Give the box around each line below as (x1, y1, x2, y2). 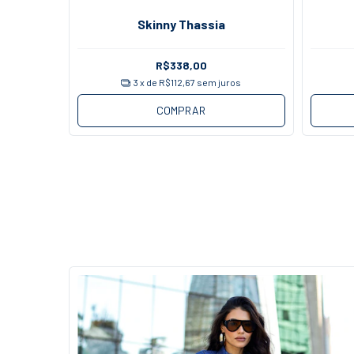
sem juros (197, 77, 242, 88)
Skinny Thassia (137, 16, 225, 32)
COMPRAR (156, 104, 206, 118)
